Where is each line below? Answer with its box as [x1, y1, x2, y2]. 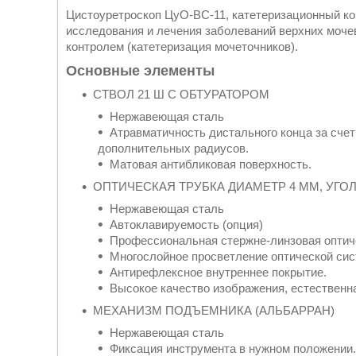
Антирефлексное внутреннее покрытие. [110, 265, 327, 279]
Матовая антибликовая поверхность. [110, 157, 311, 171]
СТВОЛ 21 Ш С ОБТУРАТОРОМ [93, 87, 269, 101]
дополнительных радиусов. [98, 141, 249, 155]
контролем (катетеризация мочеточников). [66, 40, 298, 53]
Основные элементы [66, 63, 215, 79]
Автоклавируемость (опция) [110, 218, 263, 231]
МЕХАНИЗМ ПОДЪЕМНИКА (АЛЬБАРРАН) [93, 304, 335, 317]
